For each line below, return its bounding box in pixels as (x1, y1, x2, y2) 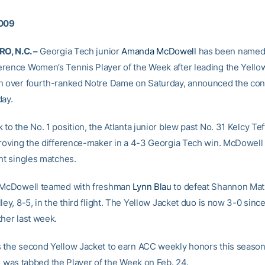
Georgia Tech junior (37, 46, 122, 57)
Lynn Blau (132, 181, 172, 192)
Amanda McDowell (121, 46, 196, 57)
